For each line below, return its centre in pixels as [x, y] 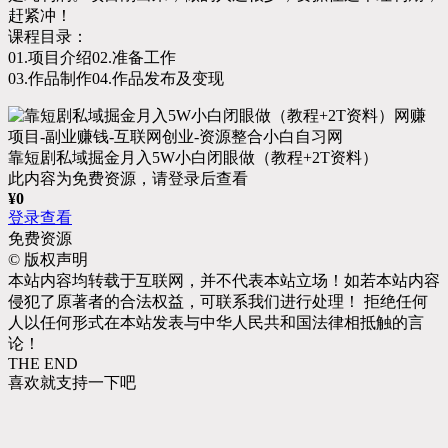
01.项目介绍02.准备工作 [92, 57]
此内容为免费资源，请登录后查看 [128, 178]
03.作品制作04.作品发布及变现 [116, 78]
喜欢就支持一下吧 [72, 382]
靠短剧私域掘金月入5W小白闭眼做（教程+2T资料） [193, 157]
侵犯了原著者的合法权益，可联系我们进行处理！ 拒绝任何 [218, 301]
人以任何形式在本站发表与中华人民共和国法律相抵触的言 [216, 322]
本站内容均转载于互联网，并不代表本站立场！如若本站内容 [224, 280]
